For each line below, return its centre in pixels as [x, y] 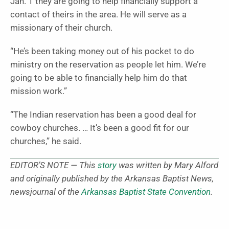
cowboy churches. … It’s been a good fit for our [100, 128]
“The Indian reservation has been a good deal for [103, 114]
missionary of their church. [61, 28]
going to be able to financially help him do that [99, 78]
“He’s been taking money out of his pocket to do [102, 51]
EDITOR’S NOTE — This [54, 165]
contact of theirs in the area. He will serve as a [98, 14]
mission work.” [39, 91]
